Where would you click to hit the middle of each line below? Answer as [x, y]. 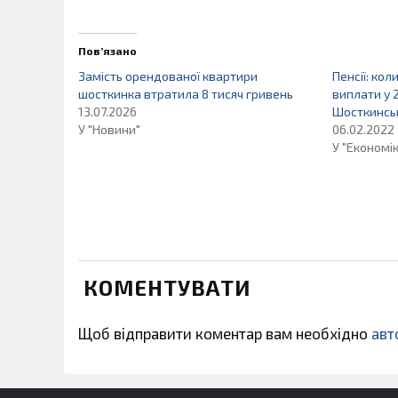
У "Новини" [109, 129]
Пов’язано [107, 51]
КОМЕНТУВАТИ [167, 287]
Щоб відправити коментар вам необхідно [225, 333]
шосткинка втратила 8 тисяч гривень [186, 94]
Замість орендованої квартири [168, 76]
